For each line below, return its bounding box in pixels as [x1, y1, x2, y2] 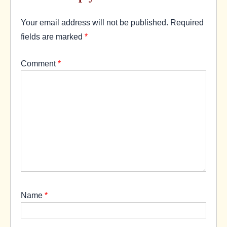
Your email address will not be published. [21, 18, 168, 27]
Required [170, 18, 204, 27]
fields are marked [21, 32, 85, 42]
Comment [21, 58, 58, 68]
